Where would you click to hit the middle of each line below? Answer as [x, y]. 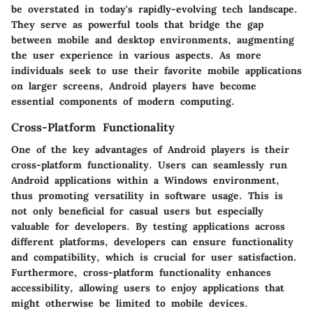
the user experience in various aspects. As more [136, 55]
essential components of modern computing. [123, 101]
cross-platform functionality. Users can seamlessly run [149, 165]
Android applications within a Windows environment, [145, 180]
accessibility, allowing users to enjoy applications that [148, 287]
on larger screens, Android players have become [134, 86]
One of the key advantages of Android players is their [150, 149]
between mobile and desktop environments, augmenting [153, 39]
